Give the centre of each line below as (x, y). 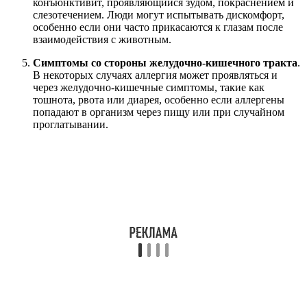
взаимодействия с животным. (102, 39)
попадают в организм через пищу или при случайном (159, 112)
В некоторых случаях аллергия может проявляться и (155, 75)
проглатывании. (71, 124)
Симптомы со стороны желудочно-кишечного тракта (165, 62)
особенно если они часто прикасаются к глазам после (158, 27)
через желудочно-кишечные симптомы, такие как (149, 87)
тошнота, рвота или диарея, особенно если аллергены (159, 99)
